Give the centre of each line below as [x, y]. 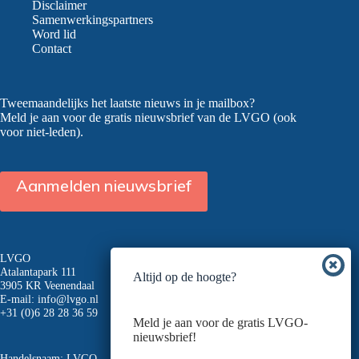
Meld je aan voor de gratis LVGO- [220, 323]
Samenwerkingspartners [93, 20]
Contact [52, 49]
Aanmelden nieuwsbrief [104, 186]
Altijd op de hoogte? [185, 277]
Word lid [54, 34]
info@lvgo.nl [68, 299]
